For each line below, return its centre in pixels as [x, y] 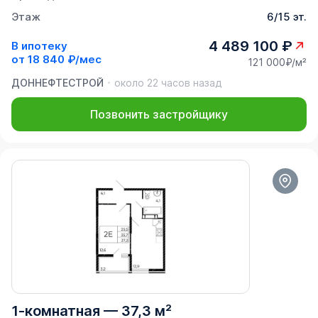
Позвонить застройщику [159, 114]
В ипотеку [39, 46]
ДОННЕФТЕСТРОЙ [57, 82]
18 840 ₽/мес [65, 59]
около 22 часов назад [168, 82]
